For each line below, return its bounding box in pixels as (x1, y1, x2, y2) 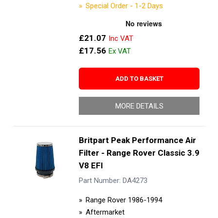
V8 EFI (78, 160, 103, 170)
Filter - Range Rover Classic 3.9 (78, 147, 200, 158)
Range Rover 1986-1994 (85, 195, 162, 204)
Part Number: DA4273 (78, 176, 147, 185)
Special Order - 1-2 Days (85, 1, 163, 10)
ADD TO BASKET (115, 74, 163, 82)
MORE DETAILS (115, 101, 163, 110)
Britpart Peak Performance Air (78, 135, 196, 145)
